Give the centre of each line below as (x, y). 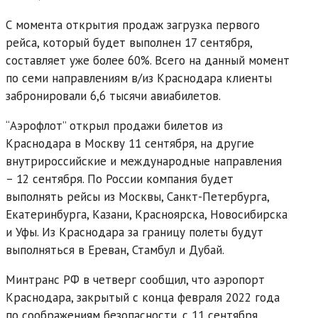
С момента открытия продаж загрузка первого (133, 24)
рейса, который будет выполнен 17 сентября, (129, 42)
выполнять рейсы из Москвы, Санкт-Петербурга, (137, 196)
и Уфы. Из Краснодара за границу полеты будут (135, 232)
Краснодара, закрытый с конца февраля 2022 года (143, 297)
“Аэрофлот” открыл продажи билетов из (114, 125)
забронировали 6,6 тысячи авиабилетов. (113, 95)
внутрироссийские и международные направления (144, 161)
